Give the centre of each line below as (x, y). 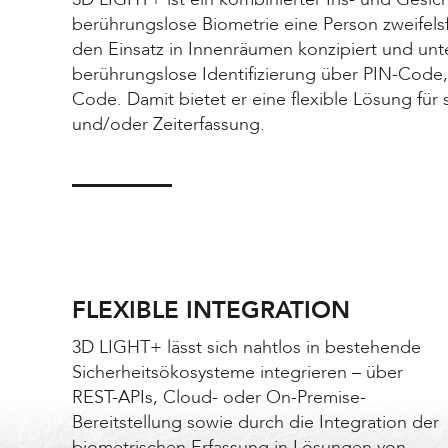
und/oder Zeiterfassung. (168, 124)
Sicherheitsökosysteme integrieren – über (237, 372)
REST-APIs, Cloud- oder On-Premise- (219, 397)
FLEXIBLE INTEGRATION (211, 310)
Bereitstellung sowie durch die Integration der (255, 422)
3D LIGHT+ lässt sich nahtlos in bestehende (246, 347)
